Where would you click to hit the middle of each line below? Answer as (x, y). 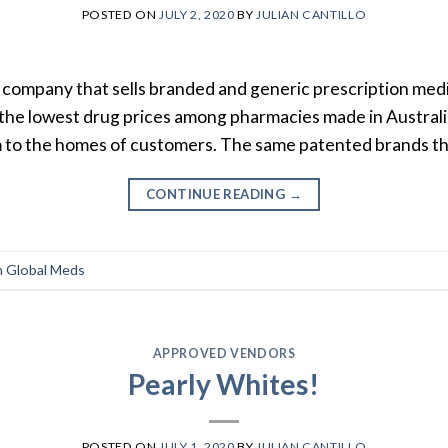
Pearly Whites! (224, 383)
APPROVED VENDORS (224, 353)
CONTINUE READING (217, 194)
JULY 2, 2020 (197, 14)
